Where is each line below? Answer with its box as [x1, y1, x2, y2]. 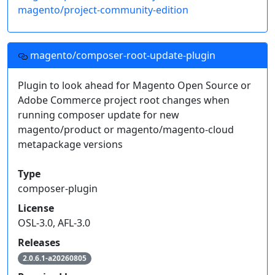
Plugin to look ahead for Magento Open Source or [18, 79, 251, 93]
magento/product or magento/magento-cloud [18, 123, 234, 137]
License [18, 201, 54, 215]
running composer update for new [18, 108, 179, 122]
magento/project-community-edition [18, 3, 188, 17]
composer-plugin [18, 182, 98, 196]
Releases [18, 236, 60, 250]
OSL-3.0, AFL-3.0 [18, 216, 90, 230]
